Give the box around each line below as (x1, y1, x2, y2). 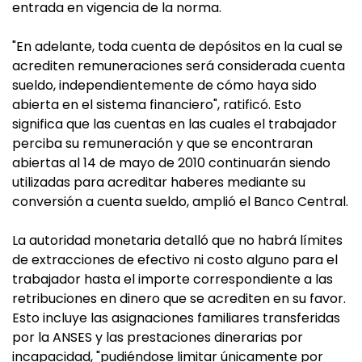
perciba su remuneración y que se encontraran (12, 134, 313, 153)
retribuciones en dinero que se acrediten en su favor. (12, 289, 346, 308)
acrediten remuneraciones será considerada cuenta (12, 57, 345, 75)
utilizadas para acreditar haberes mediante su (12, 173, 305, 192)
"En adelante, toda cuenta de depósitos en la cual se (12, 37, 343, 56)
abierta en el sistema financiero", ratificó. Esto (12, 95, 301, 114)
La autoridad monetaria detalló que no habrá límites (12, 231, 343, 250)
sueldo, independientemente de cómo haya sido (12, 76, 317, 95)
